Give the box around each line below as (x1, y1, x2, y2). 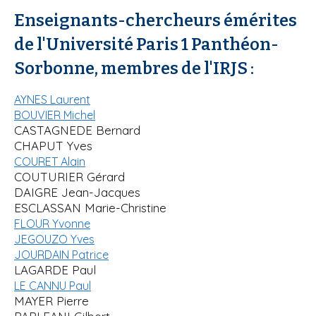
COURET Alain (14, 154, 85, 169)
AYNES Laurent (14, 92, 90, 107)
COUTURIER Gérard (14, 169, 125, 184)
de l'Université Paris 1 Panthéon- (14, 35, 279, 54)
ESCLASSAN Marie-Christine (14, 200, 166, 215)
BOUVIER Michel (14, 108, 95, 122)
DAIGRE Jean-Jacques (14, 185, 140, 200)
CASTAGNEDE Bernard (14, 123, 140, 138)
